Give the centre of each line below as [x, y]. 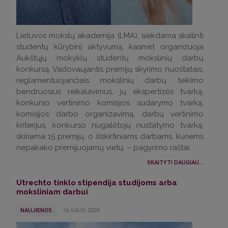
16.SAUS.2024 [81, 211]
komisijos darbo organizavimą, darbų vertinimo [110, 114]
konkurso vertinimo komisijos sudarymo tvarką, [110, 103]
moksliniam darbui [52, 192]
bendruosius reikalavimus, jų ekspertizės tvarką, [110, 92]
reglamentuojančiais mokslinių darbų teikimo [110, 81]
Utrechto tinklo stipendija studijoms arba [97, 183]
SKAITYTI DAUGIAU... [175, 163]
